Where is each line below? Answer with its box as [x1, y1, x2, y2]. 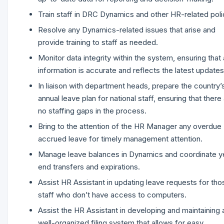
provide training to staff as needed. [38, 37, 158, 47]
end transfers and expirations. [38, 162, 140, 171]
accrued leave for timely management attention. [38, 134, 202, 143]
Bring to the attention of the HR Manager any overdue [38, 121, 221, 131]
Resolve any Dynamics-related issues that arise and [38, 25, 215, 34]
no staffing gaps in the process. [38, 106, 146, 115]
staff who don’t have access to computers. [38, 190, 186, 199]
